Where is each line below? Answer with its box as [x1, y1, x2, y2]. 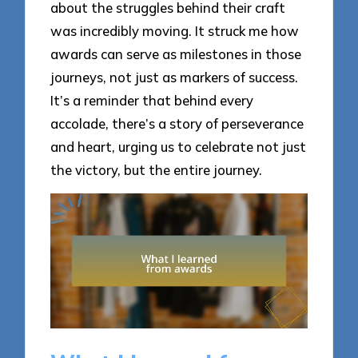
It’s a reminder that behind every [50, 91, 254, 109]
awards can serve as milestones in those [50, 45, 302, 62]
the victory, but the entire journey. [50, 161, 263, 178]
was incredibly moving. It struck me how [50, 22, 300, 39]
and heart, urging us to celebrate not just [50, 137, 307, 155]
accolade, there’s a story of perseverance [50, 114, 304, 132]
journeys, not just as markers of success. [50, 68, 299, 86]
